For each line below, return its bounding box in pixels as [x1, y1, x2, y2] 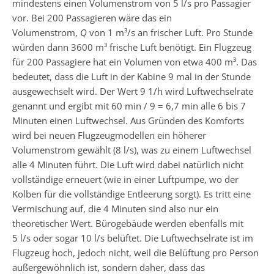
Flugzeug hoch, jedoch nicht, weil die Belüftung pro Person [12, 246, 259, 259]
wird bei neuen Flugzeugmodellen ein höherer [12, 128, 206, 141]
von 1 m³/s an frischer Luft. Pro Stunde [87, 26, 253, 39]
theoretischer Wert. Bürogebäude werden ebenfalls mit [12, 217, 243, 229]
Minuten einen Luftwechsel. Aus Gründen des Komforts [12, 114, 244, 127]
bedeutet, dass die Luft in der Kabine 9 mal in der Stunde [12, 70, 251, 83]
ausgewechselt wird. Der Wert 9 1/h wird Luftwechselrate [12, 84, 253, 97]
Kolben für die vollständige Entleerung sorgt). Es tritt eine [12, 187, 251, 200]
